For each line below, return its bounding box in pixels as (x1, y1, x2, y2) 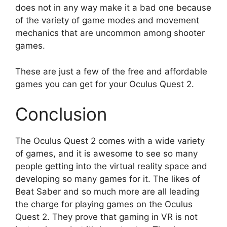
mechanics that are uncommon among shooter (15, 28, 205, 39)
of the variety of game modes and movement (15, 15, 199, 26)
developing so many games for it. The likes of (15, 174, 200, 184)
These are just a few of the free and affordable (15, 66, 207, 77)
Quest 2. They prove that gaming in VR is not (15, 212, 198, 222)
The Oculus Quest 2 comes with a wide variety (15, 136, 205, 146)
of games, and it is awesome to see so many (15, 148, 198, 159)
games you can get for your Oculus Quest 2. (15, 79, 194, 89)
